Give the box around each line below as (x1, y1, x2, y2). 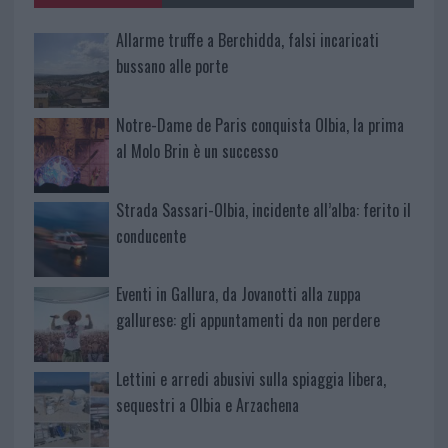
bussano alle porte (115, 53, 228, 78)
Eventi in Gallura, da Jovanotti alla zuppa (115, 282, 361, 307)
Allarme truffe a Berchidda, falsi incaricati (115, 27, 379, 52)
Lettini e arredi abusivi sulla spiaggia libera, (115, 367, 386, 392)
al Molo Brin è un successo (115, 138, 278, 163)
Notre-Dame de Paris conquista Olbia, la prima (115, 112, 404, 137)
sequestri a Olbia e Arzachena (115, 393, 299, 418)
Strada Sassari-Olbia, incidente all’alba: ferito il (115, 197, 411, 222)
